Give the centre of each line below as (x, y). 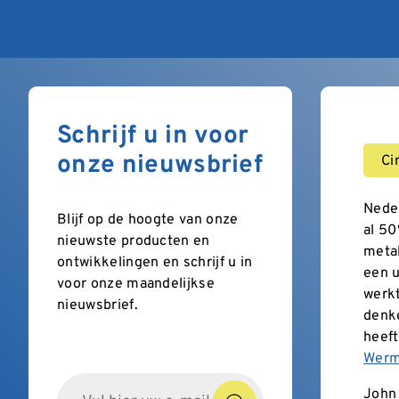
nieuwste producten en (134, 241)
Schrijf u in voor (153, 136)
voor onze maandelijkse (136, 284)
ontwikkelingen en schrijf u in (155, 262)
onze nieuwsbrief (160, 165)
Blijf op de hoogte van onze (148, 220)
